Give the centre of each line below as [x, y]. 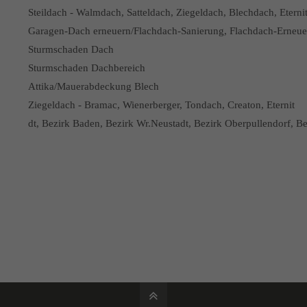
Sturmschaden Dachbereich [86, 68]
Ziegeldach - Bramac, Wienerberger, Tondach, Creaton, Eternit [161, 105]
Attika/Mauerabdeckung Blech [93, 86]
